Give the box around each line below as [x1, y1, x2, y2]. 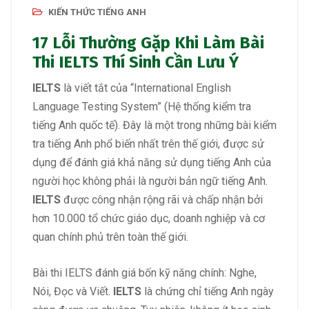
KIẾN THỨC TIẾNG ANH [48, 7, 146, 18]
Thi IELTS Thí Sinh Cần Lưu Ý [32, 52, 239, 72]
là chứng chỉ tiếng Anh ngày [144, 285, 274, 299]
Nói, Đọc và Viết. [32, 285, 113, 299]
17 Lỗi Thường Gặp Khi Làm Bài [32, 33, 264, 53]
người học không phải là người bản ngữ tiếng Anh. [32, 175, 268, 188]
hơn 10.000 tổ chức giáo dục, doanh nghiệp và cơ [32, 212, 265, 226]
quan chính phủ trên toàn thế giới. [32, 230, 188, 244]
